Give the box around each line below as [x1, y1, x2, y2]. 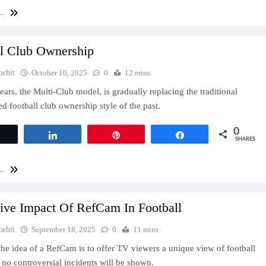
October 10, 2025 [31, 68, 88, 77]
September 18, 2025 [31, 224, 96, 234]
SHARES [235, 136, 255, 142]
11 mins [133, 224, 159, 234]
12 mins [125, 68, 151, 77]
